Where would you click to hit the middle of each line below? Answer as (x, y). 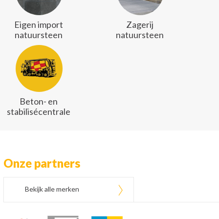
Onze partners (42, 163)
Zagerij (140, 24)
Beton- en (39, 101)
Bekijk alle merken (52, 189)
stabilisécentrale (39, 111)
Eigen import (39, 24)
